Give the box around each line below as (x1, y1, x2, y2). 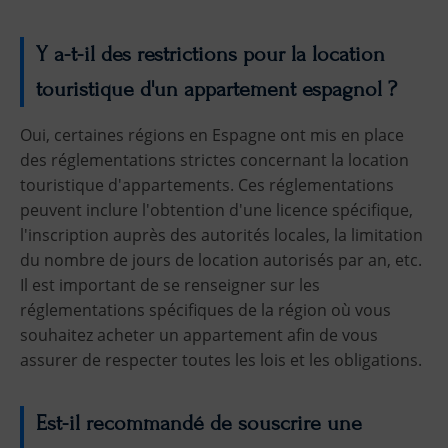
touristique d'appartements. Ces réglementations (20, 173, 394, 196)
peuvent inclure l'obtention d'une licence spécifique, (20, 198, 413, 221)
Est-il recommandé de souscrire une (36, 411, 362, 437)
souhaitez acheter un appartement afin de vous (20, 323, 378, 346)
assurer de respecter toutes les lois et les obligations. (20, 348, 422, 371)
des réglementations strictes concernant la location (20, 148, 409, 171)
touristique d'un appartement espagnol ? (36, 76, 397, 102)
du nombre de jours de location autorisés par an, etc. (20, 248, 422, 271)
